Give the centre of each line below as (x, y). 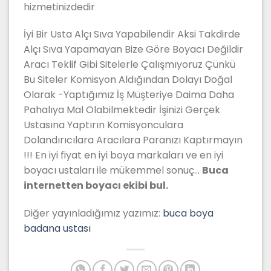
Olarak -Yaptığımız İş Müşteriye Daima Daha (129, 95)
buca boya (188, 214)
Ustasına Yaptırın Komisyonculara (103, 125)
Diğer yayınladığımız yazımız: (93, 214)
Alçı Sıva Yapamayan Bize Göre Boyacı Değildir (133, 50)
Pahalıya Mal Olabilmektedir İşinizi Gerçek (122, 110)
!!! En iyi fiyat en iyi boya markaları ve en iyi (123, 155)
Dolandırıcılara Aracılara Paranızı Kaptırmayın (133, 140)
